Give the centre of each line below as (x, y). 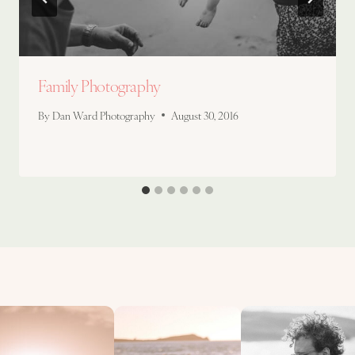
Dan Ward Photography (104, 115)
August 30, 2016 (205, 115)
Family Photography (99, 86)
